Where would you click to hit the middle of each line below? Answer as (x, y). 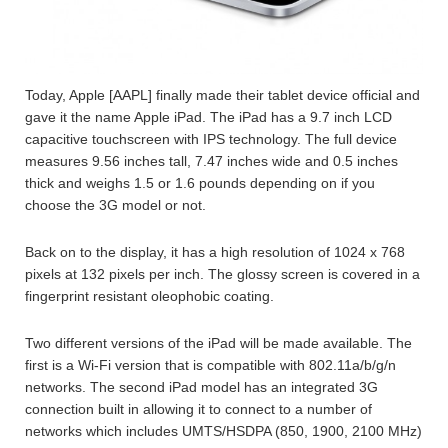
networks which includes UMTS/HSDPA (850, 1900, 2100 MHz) (223, 431)
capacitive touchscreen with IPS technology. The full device (211, 139)
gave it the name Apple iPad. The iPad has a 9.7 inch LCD (208, 117)
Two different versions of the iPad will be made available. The (218, 343)
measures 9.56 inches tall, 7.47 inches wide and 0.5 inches (211, 161)
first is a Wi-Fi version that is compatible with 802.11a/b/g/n (210, 365)
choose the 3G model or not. (115, 205)
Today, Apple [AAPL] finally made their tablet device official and (222, 95)
